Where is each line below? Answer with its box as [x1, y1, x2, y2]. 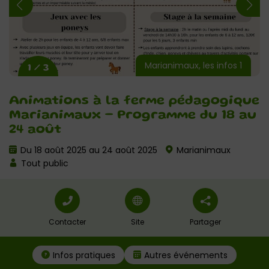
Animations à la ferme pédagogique [9, 95, 259, 107]
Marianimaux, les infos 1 [145, 59, 242, 72]
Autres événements [144, 249, 228, 261]
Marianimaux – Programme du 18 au [9, 110, 256, 121]
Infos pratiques [53, 249, 115, 261]
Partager [189, 217, 221, 227]
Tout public [19, 157, 68, 169]
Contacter [48, 217, 86, 227]
